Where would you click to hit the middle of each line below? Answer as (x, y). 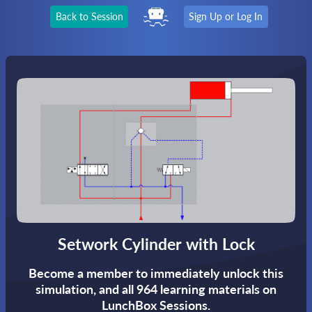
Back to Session (89, 16)
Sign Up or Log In (226, 16)
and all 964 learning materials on (188, 289)
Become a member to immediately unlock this (156, 273)
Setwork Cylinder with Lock (156, 244)
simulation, (67, 289)
